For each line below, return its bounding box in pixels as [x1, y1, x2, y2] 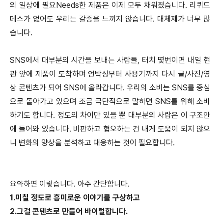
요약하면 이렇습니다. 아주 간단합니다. [10, 179, 130, 189]
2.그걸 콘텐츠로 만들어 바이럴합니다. [10, 207, 128, 217]
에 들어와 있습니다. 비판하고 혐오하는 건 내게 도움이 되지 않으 [10, 124, 210, 134]
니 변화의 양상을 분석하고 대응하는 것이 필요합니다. [10, 138, 175, 148]
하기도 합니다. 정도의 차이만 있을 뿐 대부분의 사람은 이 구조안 [10, 110, 210, 120]
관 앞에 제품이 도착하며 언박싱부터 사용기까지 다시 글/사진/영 [10, 69, 210, 79]
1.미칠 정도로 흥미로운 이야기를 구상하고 [10, 193, 140, 203]
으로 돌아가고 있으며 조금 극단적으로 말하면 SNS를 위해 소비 [10, 97, 210, 107]
